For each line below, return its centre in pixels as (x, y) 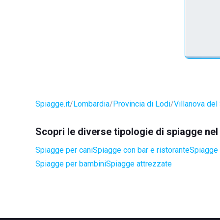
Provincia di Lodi (142, 104)
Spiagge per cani (64, 150)
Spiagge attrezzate (139, 164)
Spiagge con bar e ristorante (141, 150)
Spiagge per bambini (71, 164)
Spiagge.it (53, 104)
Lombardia (91, 104)
